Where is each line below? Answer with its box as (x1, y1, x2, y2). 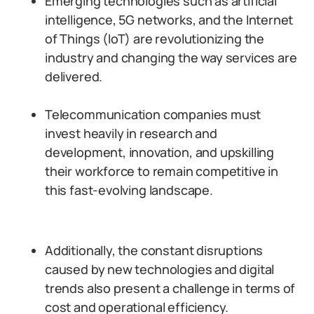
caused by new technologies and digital (45, 261, 275, 278)
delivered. (45, 68, 103, 86)
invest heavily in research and (45, 125, 217, 142)
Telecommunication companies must (45, 106, 261, 123)
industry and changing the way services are (45, 49, 297, 67)
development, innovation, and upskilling (45, 144, 274, 161)
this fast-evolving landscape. (45, 182, 213, 199)
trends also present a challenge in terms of (45, 280, 296, 297)
